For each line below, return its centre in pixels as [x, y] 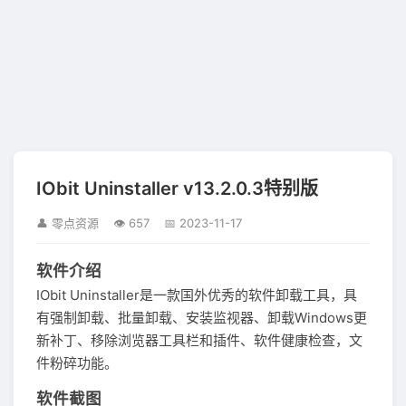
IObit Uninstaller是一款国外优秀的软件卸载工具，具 [197, 295]
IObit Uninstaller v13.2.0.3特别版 [177, 188]
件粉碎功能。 [77, 363]
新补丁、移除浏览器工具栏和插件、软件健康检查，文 [199, 340]
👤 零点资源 [68, 223]
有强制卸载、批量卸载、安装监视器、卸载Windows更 [202, 318]
